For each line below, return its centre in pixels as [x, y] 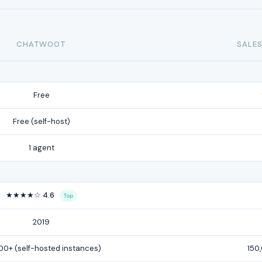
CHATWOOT [41, 44]
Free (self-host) [41, 121]
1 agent [41, 148]
